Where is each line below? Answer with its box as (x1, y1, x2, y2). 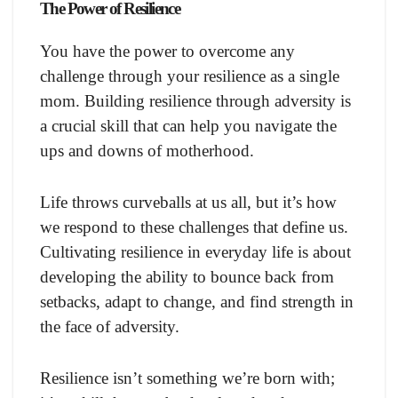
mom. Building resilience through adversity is (40, 92, 351, 111)
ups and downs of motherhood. (40, 141, 254, 161)
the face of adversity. (40, 317, 179, 337)
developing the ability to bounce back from (40, 267, 334, 287)
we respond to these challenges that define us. (40, 218, 348, 237)
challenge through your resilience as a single (40, 67, 339, 86)
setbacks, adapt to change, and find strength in (40, 292, 354, 312)
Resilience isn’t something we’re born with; (40, 369, 335, 388)
